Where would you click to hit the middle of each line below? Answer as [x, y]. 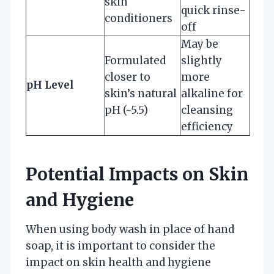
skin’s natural [141, 93]
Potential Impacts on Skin [137, 174]
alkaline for [212, 93]
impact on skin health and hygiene [118, 262]
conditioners [139, 18]
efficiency [207, 126]
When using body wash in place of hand [130, 229]
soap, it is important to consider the [120, 246]
